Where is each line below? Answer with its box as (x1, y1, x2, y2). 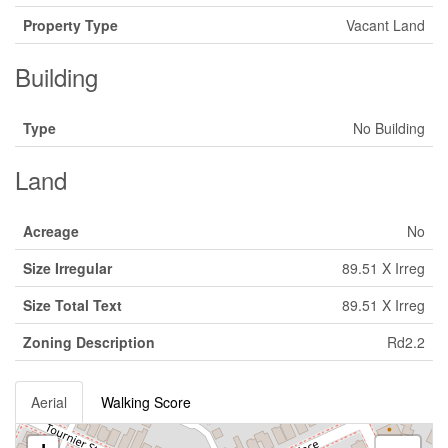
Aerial (31, 392, 67, 412)
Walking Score (101, 392, 191, 412)
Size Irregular (23, 258, 112, 278)
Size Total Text (23, 295, 122, 315)
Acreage (23, 221, 79, 241)
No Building (353, 118, 425, 138)
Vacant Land (346, 15, 425, 35)
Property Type (23, 15, 118, 35)
